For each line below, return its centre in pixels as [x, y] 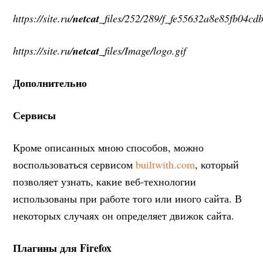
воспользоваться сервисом [75, 164]
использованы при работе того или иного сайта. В [128, 198]
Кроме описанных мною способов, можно [109, 147]
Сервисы [35, 115]
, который [217, 164]
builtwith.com [166, 164]
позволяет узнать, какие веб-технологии [105, 181]
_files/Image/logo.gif [143, 50]
